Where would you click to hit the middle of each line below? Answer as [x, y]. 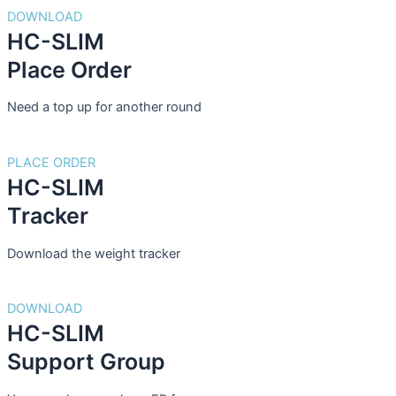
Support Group [86, 362]
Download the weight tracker [94, 253]
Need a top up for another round [104, 107]
